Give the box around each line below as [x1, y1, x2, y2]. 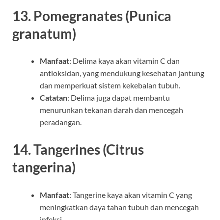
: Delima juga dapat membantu [67, 93, 170, 103]
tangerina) [12, 159, 76, 176]
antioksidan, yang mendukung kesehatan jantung [40, 68, 204, 78]
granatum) [12, 25, 76, 42]
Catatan [40, 93, 67, 103]
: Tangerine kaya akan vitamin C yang [69, 190, 192, 199]
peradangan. [40, 117, 82, 127]
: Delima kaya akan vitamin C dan [69, 56, 180, 66]
